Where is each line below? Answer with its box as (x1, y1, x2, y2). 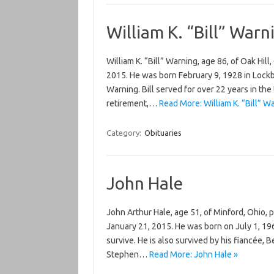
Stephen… (106, 250, 149, 259)
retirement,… (106, 98, 159, 108)
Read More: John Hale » (149, 250, 238, 259)
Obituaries (144, 128, 182, 137)
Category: (106, 128, 143, 137)
